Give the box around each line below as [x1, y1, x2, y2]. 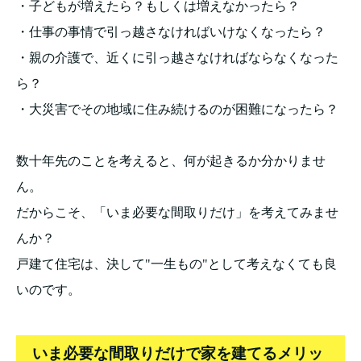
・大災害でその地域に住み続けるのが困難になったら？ [16, 102, 338, 116]
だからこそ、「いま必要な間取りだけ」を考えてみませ [16, 205, 338, 219]
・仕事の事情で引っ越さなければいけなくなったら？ [16, 24, 326, 39]
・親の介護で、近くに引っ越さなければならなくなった [16, 50, 338, 64]
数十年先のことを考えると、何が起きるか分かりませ [16, 153, 326, 168]
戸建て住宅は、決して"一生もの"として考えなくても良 [16, 256, 337, 271]
